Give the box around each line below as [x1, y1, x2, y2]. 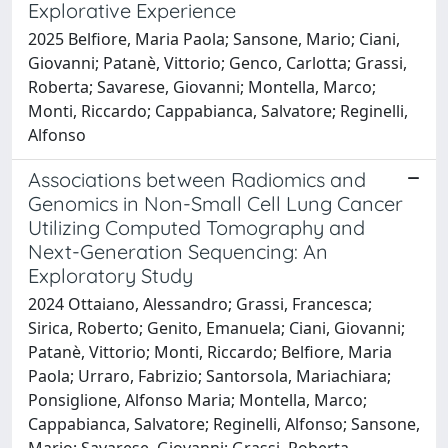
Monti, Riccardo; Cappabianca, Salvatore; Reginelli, [28, 99, 408, 122]
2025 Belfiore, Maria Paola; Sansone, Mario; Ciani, [28, 27, 400, 50]
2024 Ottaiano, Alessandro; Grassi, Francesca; [28, 292, 372, 315]
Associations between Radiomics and [28, 166, 366, 192]
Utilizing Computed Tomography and [28, 214, 365, 240]
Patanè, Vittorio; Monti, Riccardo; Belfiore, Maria [28, 340, 392, 363]
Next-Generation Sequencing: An [28, 238, 328, 264]
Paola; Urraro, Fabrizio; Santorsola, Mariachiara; [28, 364, 391, 387]
